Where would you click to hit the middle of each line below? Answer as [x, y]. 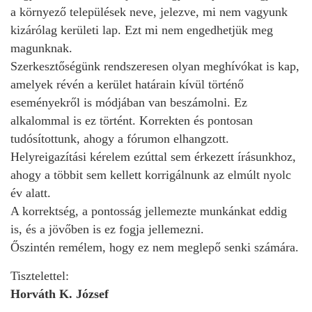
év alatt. [31, 193]
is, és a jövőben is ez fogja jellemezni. [107, 229]
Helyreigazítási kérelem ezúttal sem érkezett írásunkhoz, [153, 156]
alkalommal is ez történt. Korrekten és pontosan [132, 120]
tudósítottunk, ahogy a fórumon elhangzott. [120, 138]
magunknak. [41, 48]
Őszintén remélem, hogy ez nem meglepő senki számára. [155, 247]
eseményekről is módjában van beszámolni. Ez [129, 102]
